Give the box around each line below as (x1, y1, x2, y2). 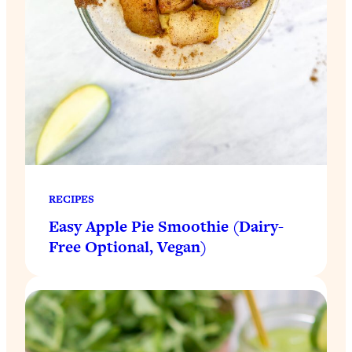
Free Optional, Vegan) (49, 235, 207, 258)
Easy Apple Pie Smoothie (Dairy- (49, 214, 284, 237)
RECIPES (49, 191, 94, 207)
